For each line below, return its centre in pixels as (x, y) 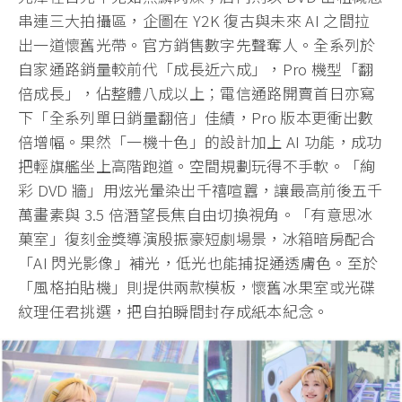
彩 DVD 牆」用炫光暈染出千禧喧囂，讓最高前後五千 (201, 190)
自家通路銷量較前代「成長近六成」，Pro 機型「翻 (196, 69)
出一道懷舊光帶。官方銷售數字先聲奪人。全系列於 (197, 45)
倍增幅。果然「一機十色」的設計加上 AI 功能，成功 (200, 142)
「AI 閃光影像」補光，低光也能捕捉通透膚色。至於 (198, 263)
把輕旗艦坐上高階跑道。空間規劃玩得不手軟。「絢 (197, 166)
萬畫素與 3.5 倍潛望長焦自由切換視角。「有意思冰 (196, 214)
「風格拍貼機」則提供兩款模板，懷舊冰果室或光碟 (197, 287)
